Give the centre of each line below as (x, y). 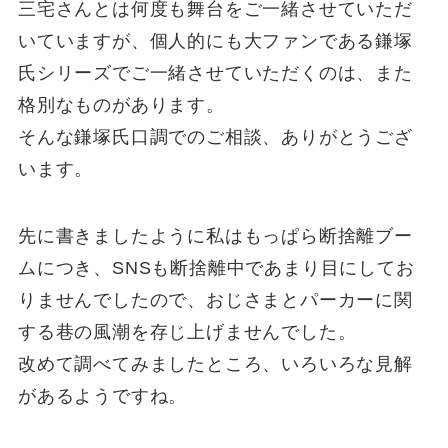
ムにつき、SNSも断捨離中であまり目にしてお (216, 268)
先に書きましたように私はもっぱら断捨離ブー (215, 236)
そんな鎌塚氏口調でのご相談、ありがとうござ (215, 136)
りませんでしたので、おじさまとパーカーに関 (215, 300)
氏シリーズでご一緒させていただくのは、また (215, 72)
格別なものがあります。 (121, 104)
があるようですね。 (102, 396)
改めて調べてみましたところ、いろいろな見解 (215, 364)
